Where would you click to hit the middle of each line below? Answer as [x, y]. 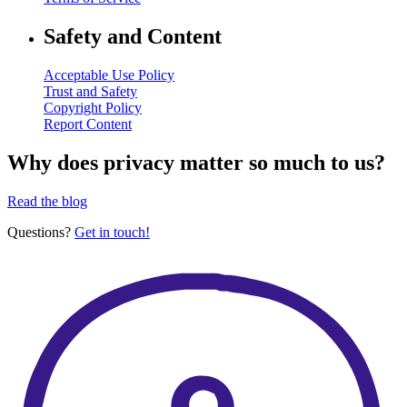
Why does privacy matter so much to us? [196, 162]
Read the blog [47, 201]
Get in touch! [112, 232]
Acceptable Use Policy [109, 74]
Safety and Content [133, 37]
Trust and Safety [90, 91]
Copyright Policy [93, 107]
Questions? [41, 232]
